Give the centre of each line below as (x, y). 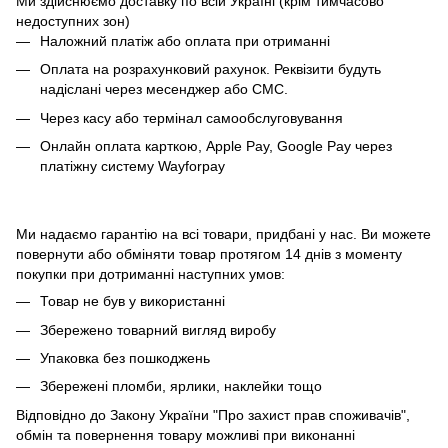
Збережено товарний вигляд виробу (158, 329)
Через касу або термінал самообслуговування (191, 117)
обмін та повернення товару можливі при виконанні (185, 434)
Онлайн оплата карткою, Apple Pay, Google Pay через (216, 146)
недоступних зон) (73, 21)
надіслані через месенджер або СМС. (164, 89)
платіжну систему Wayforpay (132, 166)
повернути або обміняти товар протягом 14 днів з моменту (209, 254)
